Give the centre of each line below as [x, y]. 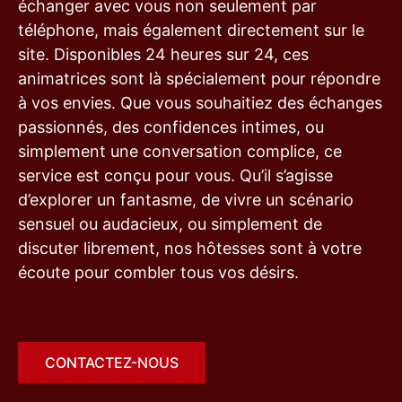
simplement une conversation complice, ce [180, 152]
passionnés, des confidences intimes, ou [171, 127]
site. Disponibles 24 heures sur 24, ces [163, 55]
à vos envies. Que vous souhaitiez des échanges [200, 103]
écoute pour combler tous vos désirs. [158, 273]
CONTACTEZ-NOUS [112, 363]
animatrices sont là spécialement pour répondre [199, 79]
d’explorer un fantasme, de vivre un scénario [186, 200]
